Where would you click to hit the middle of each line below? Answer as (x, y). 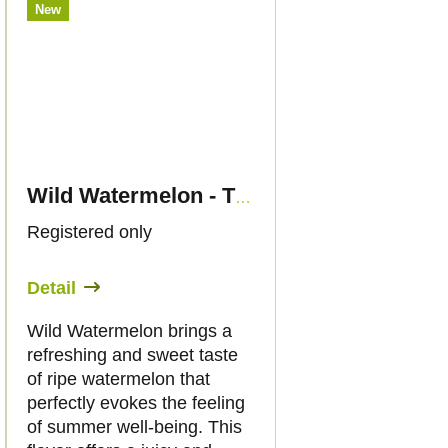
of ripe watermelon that (118, 378)
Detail (51, 287)
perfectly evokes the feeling (136, 402)
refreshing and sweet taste (132, 354)
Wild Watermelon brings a (129, 330)
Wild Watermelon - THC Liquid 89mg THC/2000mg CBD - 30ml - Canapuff (243, 197)
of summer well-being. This (134, 426)
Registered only (89, 231)
